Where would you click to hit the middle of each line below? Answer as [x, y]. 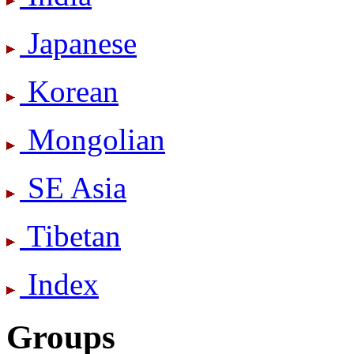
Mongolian [92, 139]
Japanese [78, 43]
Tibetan [70, 235]
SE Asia [73, 187]
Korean [69, 91]
